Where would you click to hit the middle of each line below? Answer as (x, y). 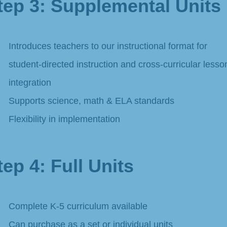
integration (30, 82)
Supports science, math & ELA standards (91, 101)
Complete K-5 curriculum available (78, 206)
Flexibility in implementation (64, 119)
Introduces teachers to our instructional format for (108, 46)
